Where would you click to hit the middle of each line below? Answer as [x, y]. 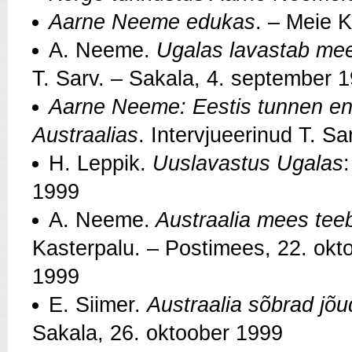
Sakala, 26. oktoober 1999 [158, 334]
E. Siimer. [98, 305]
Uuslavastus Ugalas [248, 164]
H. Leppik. [101, 164]
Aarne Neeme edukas [152, 22]
